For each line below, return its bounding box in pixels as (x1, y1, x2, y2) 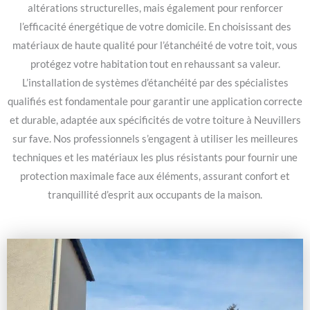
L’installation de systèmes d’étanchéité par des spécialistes (21, 77, 289, 89)
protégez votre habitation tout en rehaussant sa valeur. (30, 58, 280, 71)
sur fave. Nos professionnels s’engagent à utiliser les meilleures (12, 133, 298, 145)
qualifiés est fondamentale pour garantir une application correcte (8, 95, 302, 108)
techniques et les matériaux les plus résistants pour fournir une (12, 152, 298, 164)
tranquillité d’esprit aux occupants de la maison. (48, 189, 262, 201)
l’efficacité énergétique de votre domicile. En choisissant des (19, 21, 291, 33)
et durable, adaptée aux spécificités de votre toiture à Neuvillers (9, 114, 301, 127)
